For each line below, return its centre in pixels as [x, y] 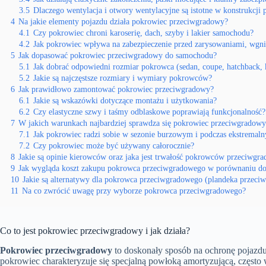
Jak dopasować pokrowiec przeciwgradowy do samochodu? [118, 55]
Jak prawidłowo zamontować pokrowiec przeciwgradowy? [116, 89]
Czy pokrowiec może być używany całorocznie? [114, 145]
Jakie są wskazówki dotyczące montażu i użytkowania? [125, 100]
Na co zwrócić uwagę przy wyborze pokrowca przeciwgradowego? [134, 191]
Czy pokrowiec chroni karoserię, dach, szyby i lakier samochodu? [143, 33]
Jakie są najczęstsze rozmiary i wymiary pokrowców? [123, 78]
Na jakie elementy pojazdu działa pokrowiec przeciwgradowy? [123, 21]
